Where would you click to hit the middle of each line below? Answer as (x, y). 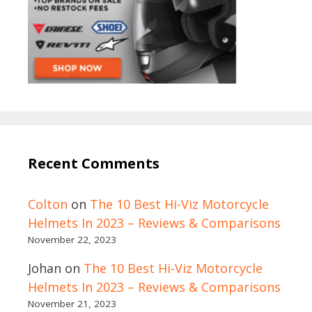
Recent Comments (94, 164)
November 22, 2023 (72, 240)
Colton (48, 204)
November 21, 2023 (72, 304)
